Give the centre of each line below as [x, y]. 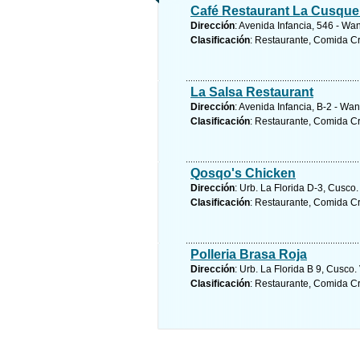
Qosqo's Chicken [243, 173]
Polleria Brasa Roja [249, 254]
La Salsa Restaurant [252, 92]
